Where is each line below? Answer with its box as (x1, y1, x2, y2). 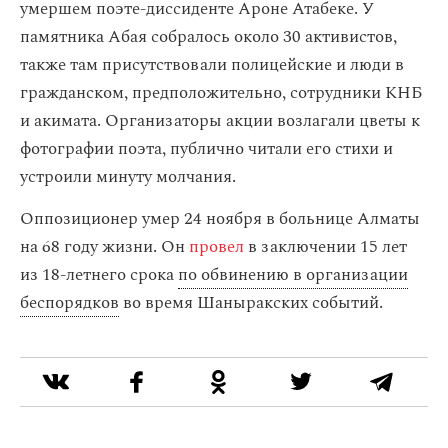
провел (189, 234, 244, 261)
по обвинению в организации (178, 262, 408, 289)
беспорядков (20, 290, 119, 317)
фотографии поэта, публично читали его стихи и (20, 136, 393, 163)
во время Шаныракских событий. (119, 290, 383, 317)
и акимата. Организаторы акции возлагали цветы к (20, 108, 420, 135)
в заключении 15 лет (244, 234, 407, 261)
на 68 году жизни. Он (20, 234, 189, 261)
